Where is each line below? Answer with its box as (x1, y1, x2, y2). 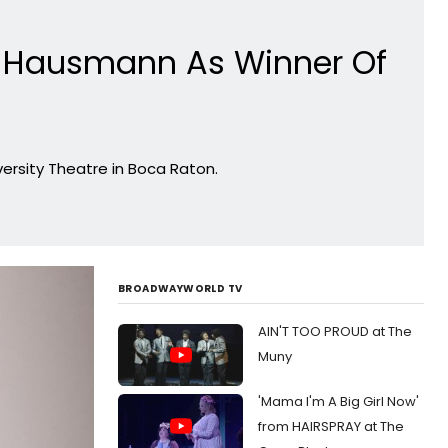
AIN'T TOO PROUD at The (258, 321, 412, 341)
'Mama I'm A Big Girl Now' (258, 392, 419, 412)
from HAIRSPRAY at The (258, 417, 404, 437)
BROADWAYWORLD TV (118, 280, 243, 296)
